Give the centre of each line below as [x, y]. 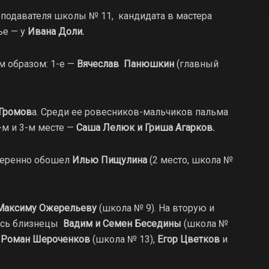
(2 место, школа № [190, 160]
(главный [196, 64]
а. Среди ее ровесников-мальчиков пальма [130, 112]
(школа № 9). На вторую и [156, 208]
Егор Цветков [189, 239]
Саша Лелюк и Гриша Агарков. [145, 127]
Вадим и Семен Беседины [122, 223]
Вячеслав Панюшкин [125, 64]
